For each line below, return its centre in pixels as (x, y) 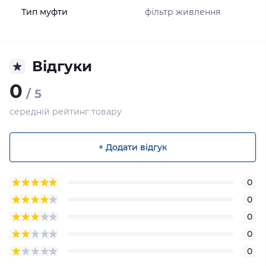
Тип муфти (45, 12)
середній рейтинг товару (66, 112)
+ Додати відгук (133, 147)
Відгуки (62, 66)
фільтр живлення (182, 12)
